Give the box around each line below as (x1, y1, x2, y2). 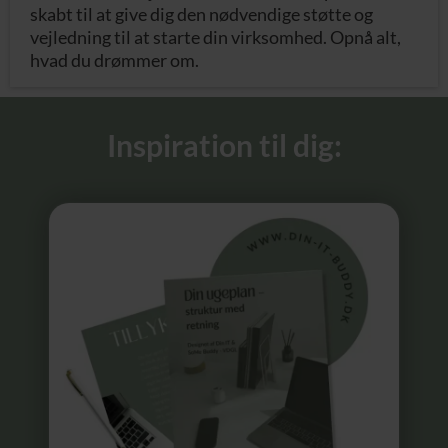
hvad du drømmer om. (30, 48, 199, 71)
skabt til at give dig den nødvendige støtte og (30, 2, 373, 25)
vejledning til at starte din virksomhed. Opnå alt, (30, 25, 401, 48)
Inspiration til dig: (106, 126, 342, 163)
